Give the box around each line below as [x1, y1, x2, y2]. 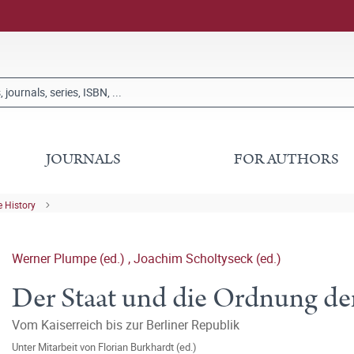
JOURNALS [46, 149, 122, 170]
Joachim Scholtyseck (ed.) [134, 250, 281, 267]
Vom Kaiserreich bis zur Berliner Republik [12, 316, 239, 333]
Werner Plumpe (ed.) [12, 250, 128, 267]
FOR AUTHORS [233, 149, 339, 170]
